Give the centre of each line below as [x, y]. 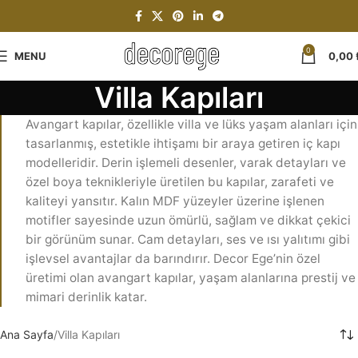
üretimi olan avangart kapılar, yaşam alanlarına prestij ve [191, 278]
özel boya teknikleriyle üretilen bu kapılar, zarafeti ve [180, 182]
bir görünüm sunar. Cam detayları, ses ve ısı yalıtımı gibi [188, 239]
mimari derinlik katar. [86, 297]
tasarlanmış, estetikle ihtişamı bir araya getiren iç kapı [183, 143]
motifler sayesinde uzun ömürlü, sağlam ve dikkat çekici [188, 220]
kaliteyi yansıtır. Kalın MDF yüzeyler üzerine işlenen [175, 201]
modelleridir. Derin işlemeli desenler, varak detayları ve [186, 163]
